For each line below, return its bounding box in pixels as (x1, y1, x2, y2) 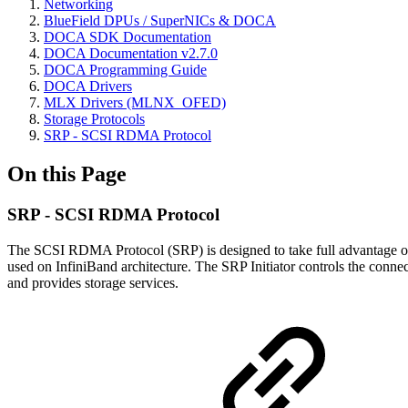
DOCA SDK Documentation (44, 29, 211, 46)
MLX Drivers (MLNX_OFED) (44, 95, 226, 111)
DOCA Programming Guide (44, 62, 207, 78)
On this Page (7, 162, 127, 187)
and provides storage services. (7, 274, 178, 291)
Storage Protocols (44, 111, 145, 127)
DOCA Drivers (44, 78, 132, 95)
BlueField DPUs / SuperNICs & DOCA (44, 13, 276, 29)
